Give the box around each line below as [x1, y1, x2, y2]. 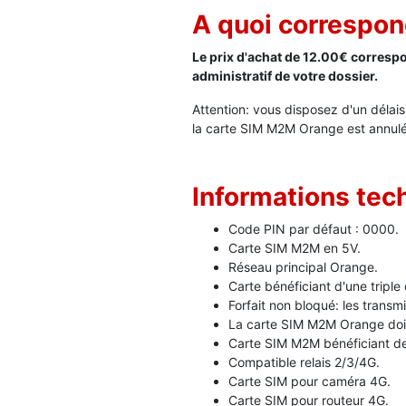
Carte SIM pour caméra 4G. [228, 372, 391, 389]
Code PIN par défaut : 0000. [228, 220, 399, 237]
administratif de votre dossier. [192, 67, 378, 83]
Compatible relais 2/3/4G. [228, 353, 380, 370]
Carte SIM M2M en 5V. [228, 239, 361, 256]
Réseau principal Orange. [228, 258, 378, 275]
